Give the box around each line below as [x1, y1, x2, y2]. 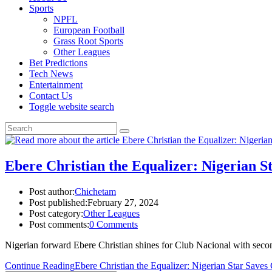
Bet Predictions [29, 58, 87, 68]
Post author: [29, 186, 75, 197]
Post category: [29, 208, 83, 219]
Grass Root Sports [53, 36, 123, 46]
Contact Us [29, 90, 72, 101]
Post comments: [29, 219, 89, 229]
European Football [53, 25, 124, 35]
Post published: [29, 197, 87, 208]
